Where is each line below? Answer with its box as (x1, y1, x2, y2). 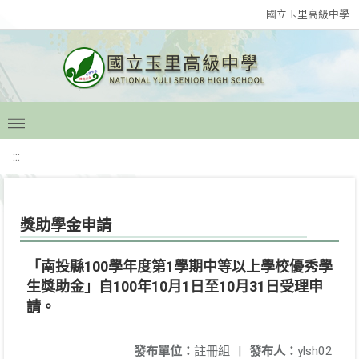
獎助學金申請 (20, 216, 111, 235)
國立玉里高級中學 (266, 8, 349, 20)
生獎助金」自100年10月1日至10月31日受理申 (26, 278, 323, 295)
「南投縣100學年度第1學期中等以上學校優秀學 (26, 258, 333, 275)
